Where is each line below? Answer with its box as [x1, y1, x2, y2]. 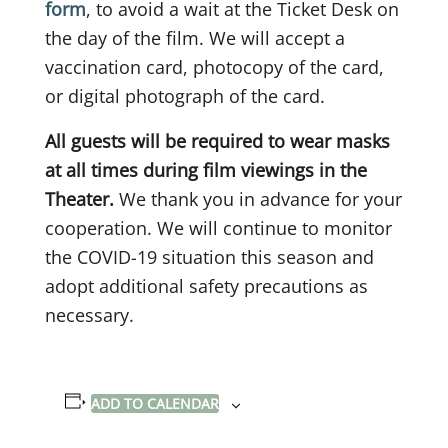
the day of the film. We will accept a [45, 26, 345, 51]
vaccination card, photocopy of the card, [45, 55, 384, 80]
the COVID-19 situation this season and [45, 245, 374, 270]
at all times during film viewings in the [45, 158, 367, 183]
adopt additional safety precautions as [45, 274, 368, 299]
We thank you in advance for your [114, 187, 402, 212]
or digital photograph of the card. [45, 84, 325, 109]
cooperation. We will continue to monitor [45, 216, 392, 241]
